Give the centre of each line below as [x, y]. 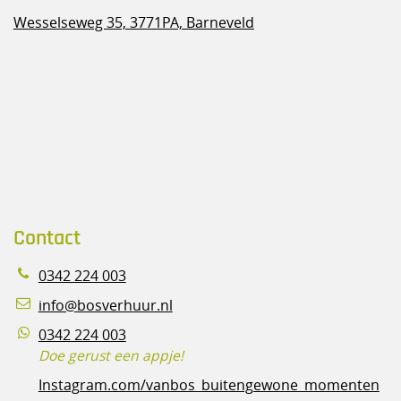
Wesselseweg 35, [71, 22]
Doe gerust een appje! [111, 355]
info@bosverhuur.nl [105, 305]
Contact [47, 238]
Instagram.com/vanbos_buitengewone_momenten [209, 385]
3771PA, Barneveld [192, 22]
